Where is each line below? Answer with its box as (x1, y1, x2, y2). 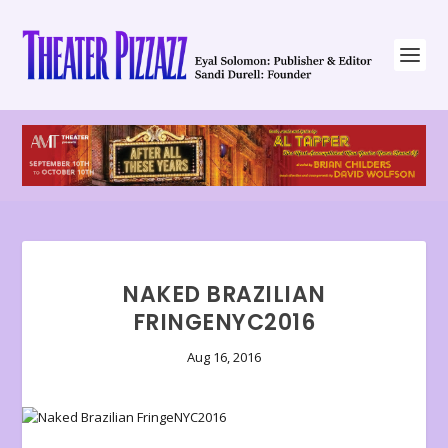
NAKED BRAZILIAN (122, 279, 326, 311)
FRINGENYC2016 (132, 307, 316, 339)
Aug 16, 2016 (187, 348, 261, 367)
